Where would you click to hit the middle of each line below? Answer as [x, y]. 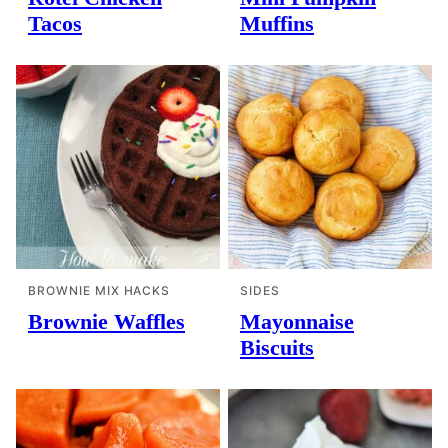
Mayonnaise [297, 321]
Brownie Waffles [106, 321]
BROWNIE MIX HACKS [99, 290]
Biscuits [277, 347]
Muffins [277, 23]
